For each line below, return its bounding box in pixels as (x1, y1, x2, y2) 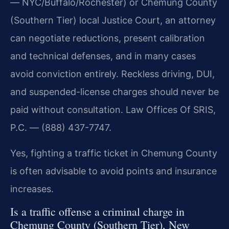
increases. (10, 183, 54, 194)
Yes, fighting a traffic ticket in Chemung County (10, 147, 217, 158)
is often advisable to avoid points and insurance (10, 165, 217, 176)
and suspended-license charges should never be (10, 86, 219, 98)
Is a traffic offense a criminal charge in (10, 203, 185, 219)
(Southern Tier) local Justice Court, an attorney (10, 15, 216, 26)
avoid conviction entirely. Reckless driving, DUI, (10, 68, 215, 80)
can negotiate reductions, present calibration (10, 33, 205, 44)
